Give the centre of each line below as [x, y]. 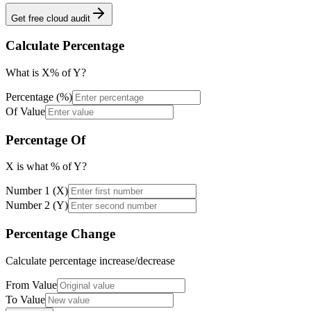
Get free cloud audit [51, 18]
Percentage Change [60, 234]
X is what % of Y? [46, 167]
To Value [25, 299]
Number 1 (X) [37, 191]
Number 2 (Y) [37, 205]
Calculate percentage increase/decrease [90, 260]
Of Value [25, 111]
